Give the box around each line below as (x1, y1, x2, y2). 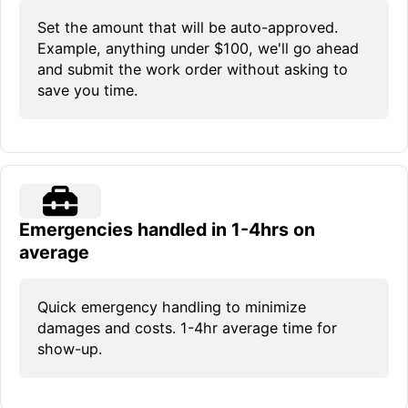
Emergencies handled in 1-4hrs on (19, 218, 315, 240)
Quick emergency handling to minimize (37, 297, 306, 316)
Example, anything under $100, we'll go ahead (37, 38, 359, 57)
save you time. (37, 80, 138, 99)
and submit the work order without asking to (37, 59, 348, 78)
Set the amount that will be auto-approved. (37, 17, 338, 36)
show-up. (37, 339, 102, 358)
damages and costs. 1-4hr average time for (37, 318, 337, 337)
